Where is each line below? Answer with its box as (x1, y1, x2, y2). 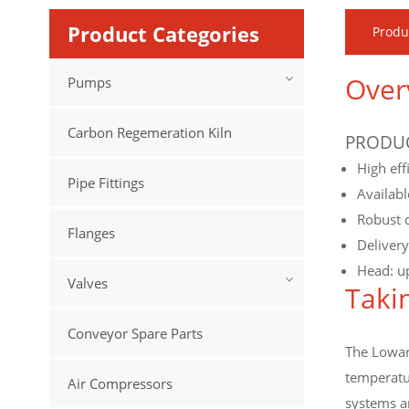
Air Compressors (67, 374, 173, 393)
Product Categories (67, 20, 259, 48)
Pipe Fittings (67, 173, 144, 193)
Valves (67, 274, 108, 293)
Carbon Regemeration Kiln (67, 123, 232, 142)
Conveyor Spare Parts (67, 324, 203, 343)
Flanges (67, 224, 115, 243)
